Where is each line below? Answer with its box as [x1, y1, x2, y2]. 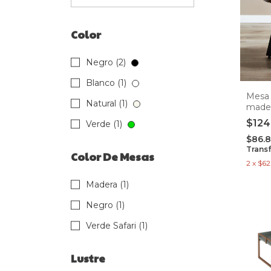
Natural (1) [86, 98, 130, 109]
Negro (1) [86, 200, 125, 211]
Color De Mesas [71, 149, 154, 165]
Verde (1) [86, 119, 125, 130]
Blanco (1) [86, 77, 129, 89]
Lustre [71, 250, 105, 266]
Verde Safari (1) [86, 220, 148, 232]
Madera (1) [86, 179, 129, 191]
